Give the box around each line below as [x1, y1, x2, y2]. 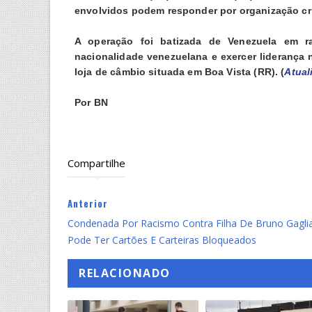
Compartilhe [68, 155, 125, 170]
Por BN [75, 96, 108, 108]
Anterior [68, 196, 108, 210]
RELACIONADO [79, 265, 171, 281]
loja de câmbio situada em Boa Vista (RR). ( [75, 65, 285, 77]
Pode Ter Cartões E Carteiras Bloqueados [68, 233, 256, 247]
